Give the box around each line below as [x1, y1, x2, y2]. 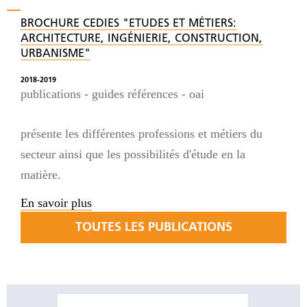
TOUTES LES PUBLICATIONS [75, 221, 232, 234]
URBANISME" [21, 49, 90, 60]
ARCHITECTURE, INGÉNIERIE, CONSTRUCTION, [21, 34, 262, 45]
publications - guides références [21, 87, 178, 101]
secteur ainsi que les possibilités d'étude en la [21, 147, 245, 161]
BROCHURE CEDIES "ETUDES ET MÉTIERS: [21, 19, 236, 29]
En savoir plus [21, 195, 92, 210]
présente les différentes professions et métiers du [21, 127, 262, 140]
